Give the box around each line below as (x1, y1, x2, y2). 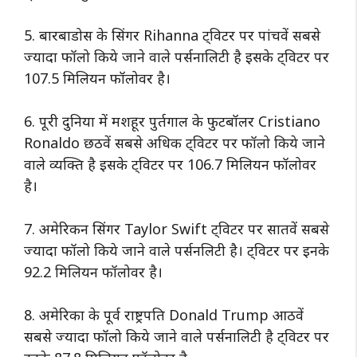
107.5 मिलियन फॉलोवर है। (24, 68, 175, 88)
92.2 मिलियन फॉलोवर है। (24, 261, 163, 281)
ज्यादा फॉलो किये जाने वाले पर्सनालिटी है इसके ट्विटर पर (24, 46, 329, 66)
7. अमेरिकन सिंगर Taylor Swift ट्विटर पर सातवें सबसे (24, 218, 329, 238)
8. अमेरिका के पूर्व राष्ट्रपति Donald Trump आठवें (24, 304, 304, 324)
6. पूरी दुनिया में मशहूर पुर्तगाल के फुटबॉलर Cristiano (24, 111, 320, 131)
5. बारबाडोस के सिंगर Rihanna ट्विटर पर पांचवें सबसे (24, 25, 320, 45)
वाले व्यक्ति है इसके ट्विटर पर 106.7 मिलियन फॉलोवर (24, 154, 316, 174)
